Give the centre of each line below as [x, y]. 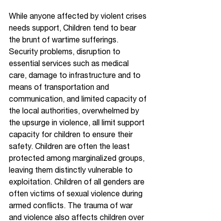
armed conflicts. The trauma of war [72, 205]
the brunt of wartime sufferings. [65, 39]
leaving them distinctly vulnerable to [72, 170]
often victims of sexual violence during [77, 193]
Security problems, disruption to [66, 51]
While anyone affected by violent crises [79, 16]
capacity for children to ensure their [72, 134]
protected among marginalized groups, [78, 158]
